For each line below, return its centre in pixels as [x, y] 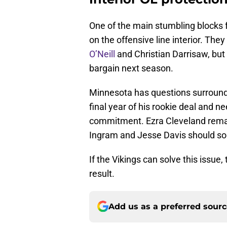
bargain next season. [131, 68]
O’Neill [102, 54]
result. [102, 173]
